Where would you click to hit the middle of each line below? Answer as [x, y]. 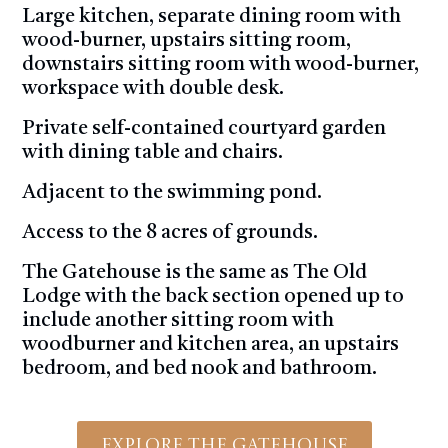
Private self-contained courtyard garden [204, 129]
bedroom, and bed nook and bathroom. [199, 369]
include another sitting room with [178, 321]
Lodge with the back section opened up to [213, 297]
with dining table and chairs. [152, 153]
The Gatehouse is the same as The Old [194, 273]
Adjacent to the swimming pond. [172, 193]
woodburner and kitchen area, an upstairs [210, 345]
